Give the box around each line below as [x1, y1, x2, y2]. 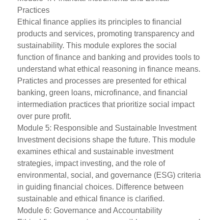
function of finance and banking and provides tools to [17, 53, 200, 61]
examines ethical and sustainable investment [17, 147, 173, 156]
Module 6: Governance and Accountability [17, 206, 162, 215]
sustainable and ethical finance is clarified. [17, 194, 165, 203]
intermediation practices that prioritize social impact [17, 100, 194, 109]
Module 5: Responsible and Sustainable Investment [17, 124, 196, 132]
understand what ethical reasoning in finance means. [17, 65, 200, 73]
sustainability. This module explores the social [17, 41, 177, 50]
